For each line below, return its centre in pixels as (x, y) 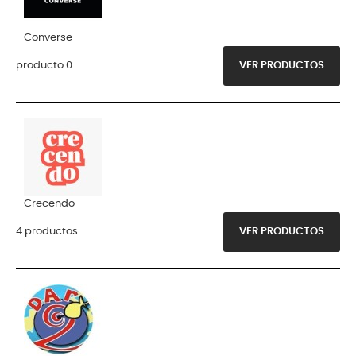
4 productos (47, 231)
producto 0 (44, 65)
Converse (48, 37)
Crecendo (49, 203)
